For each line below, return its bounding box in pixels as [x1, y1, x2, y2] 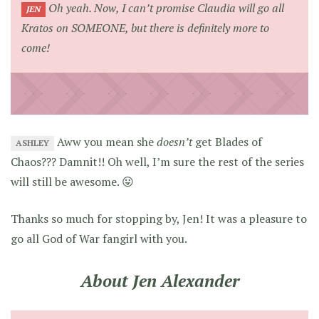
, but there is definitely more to [125, 20, 269, 36]
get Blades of [192, 134, 263, 150]
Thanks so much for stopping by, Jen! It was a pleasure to [11, 211, 307, 227]
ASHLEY [16, 137, 50, 149]
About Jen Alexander [80, 269, 239, 293]
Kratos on [21, 20, 71, 36]
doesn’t [157, 134, 193, 150]
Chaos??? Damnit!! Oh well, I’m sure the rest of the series [11, 154, 304, 170]
